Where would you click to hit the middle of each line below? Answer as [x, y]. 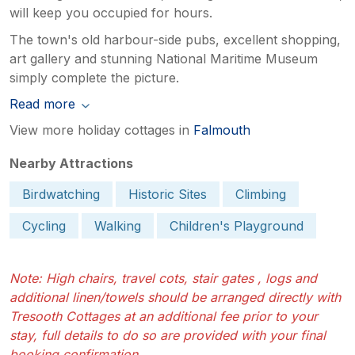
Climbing [261, 194]
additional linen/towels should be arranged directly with [175, 297]
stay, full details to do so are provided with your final [168, 335]
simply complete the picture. [94, 77]
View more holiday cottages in [101, 130]
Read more [42, 103]
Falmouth [222, 130]
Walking [118, 225]
